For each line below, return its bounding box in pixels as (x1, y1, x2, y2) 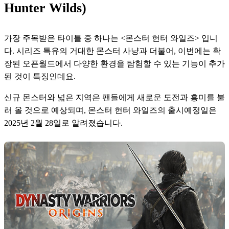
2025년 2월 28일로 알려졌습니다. (4, 119, 123, 128)
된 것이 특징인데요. (4, 72, 76, 81)
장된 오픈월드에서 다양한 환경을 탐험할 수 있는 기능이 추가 (4, 59, 225, 68)
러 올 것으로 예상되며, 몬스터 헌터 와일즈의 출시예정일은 (4, 106, 217, 115)
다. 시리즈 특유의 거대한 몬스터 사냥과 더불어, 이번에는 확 (4, 47, 221, 56)
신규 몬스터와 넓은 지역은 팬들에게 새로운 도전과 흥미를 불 (4, 93, 225, 102)
